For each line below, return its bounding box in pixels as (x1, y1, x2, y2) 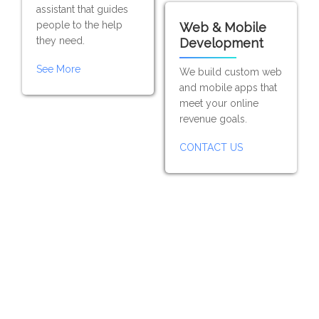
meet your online (179, 98, 258, 109)
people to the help (36, 19, 123, 31)
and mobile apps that (179, 82, 277, 93)
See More (36, 63, 81, 75)
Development (179, 36, 263, 51)
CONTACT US (179, 142, 243, 153)
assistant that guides (36, 4, 129, 15)
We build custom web (179, 66, 282, 78)
